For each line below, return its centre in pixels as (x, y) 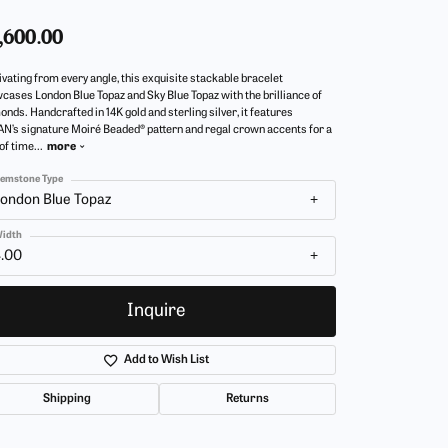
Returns (247, 399)
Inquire (156, 311)
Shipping (67, 399)
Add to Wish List (166, 360)
